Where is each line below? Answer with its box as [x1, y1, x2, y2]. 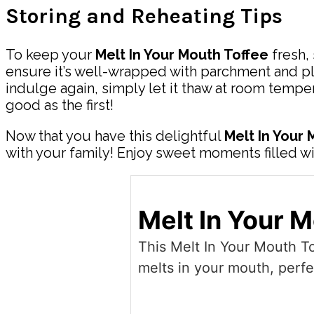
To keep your [6, 46, 95, 63]
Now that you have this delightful [6, 127, 224, 144]
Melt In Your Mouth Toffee [95, 46, 268, 63]
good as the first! [6, 96, 114, 114]
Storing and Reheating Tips [6, 3, 282, 29]
